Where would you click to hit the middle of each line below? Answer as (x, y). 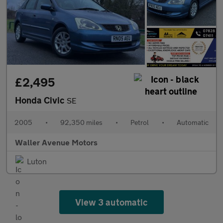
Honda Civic (41, 100)
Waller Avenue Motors (56, 142)
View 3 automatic (111, 202)
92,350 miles (81, 122)
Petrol (140, 122)
